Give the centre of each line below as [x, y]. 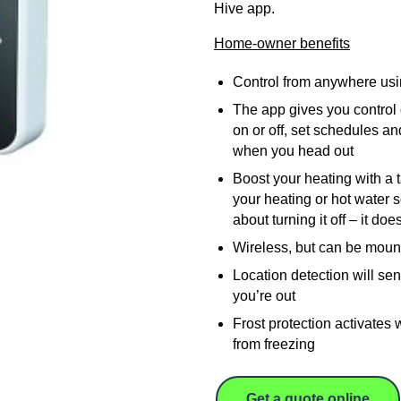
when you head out [293, 150]
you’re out [264, 295]
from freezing [273, 344]
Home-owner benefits [282, 43]
